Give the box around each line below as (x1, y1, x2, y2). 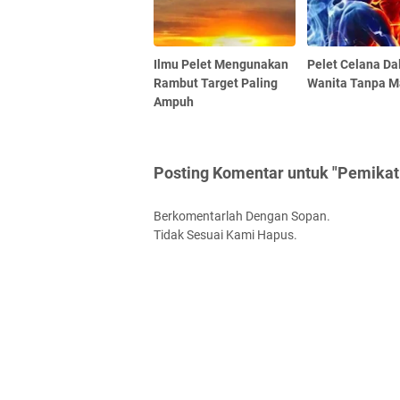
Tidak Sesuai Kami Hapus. (154, 227, 297, 242)
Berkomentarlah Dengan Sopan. (154, 208, 330, 223)
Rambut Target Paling (154, 75, 278, 90)
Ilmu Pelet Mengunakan (154, 56, 288, 71)
